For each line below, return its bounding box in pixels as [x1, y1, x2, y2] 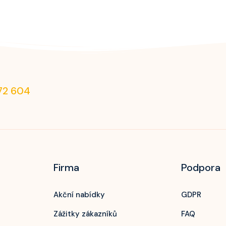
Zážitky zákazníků [53, 209, 117, 219]
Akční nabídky [53, 190, 105, 200]
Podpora [181, 161, 221, 174]
